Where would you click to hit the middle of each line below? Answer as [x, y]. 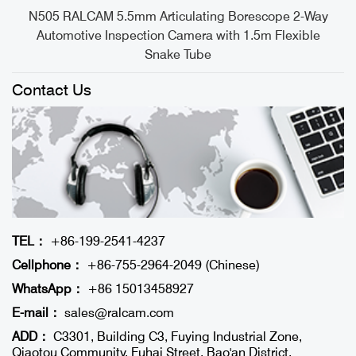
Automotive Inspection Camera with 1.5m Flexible [178, 36]
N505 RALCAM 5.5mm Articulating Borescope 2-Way [178, 17]
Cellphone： [48, 265]
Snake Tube [178, 55]
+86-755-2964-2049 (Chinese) [172, 265]
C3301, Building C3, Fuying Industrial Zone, [176, 337]
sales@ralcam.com [119, 313]
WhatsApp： [48, 289]
